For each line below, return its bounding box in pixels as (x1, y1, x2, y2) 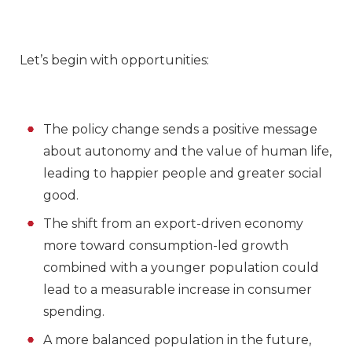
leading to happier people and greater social (43, 166, 322, 181)
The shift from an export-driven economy (43, 216, 303, 232)
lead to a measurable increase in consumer (43, 282, 312, 298)
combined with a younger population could (43, 260, 319, 276)
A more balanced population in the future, (43, 332, 311, 348)
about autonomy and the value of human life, (43, 144, 332, 159)
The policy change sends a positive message (43, 122, 317, 137)
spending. (43, 304, 104, 320)
